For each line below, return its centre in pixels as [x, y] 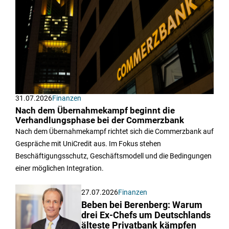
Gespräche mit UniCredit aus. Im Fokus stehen [88, 144]
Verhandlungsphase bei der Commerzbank [100, 121]
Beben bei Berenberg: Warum [142, 205]
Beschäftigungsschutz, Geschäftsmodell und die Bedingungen [113, 156]
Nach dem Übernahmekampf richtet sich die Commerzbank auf [114, 132]
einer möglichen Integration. [60, 168]
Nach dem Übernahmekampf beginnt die [95, 111]
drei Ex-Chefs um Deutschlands [146, 215]
